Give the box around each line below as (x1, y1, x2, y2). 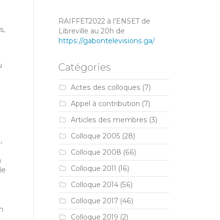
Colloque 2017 (70, 196, 118, 205)
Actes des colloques (70, 83, 140, 92)
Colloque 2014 (70, 180, 118, 189)
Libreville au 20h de (58, 27, 125, 35)
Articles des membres (70, 115, 147, 124)
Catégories (58, 61, 111, 73)
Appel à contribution (70, 99, 140, 108)
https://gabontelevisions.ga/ (58, 36, 155, 45)
